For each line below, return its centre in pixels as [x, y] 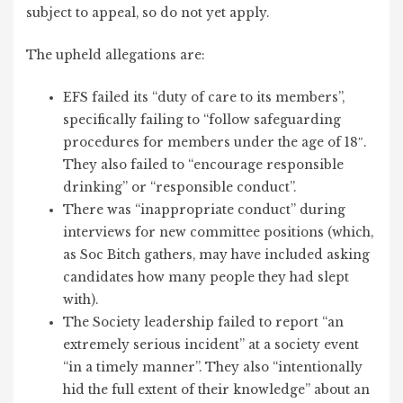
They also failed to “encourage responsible [204, 165]
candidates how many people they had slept [206, 277]
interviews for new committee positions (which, [219, 232]
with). [81, 300]
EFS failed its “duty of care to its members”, [204, 97]
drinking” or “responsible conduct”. [180, 187]
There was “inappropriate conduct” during [205, 210]
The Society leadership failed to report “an [204, 322]
